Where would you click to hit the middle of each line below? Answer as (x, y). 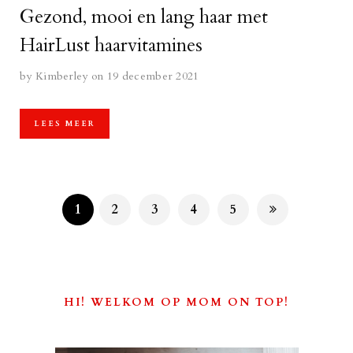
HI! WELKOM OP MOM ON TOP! (176, 302)
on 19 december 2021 (145, 76)
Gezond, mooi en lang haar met (144, 17)
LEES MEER (65, 123)
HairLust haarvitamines (111, 45)
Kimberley (61, 76)
